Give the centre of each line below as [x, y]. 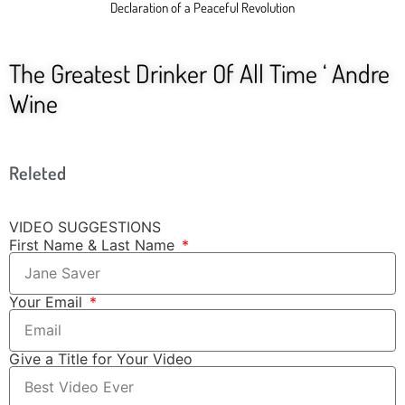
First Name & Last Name [94, 245]
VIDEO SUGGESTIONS [85, 226]
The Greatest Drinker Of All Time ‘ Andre [199, 73]
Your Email [48, 301]
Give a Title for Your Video [101, 358]
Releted [38, 172]
